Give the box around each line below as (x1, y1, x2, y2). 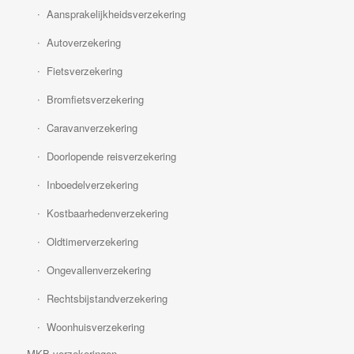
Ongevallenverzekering (46, 262, 151, 278)
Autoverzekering (46, 35, 121, 51)
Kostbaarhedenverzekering (46, 205, 168, 221)
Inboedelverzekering (46, 177, 138, 193)
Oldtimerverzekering (46, 234, 138, 250)
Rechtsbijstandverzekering (46, 291, 168, 307)
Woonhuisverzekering (46, 319, 145, 335)
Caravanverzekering (46, 120, 137, 136)
